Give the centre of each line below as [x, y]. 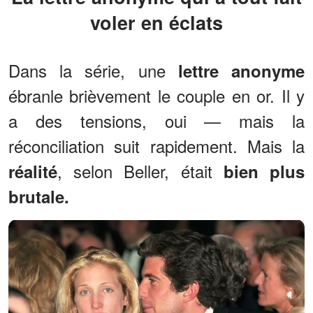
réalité [33, 171]
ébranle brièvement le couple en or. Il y [156, 95]
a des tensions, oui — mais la [156, 120]
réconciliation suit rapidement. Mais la [156, 145]
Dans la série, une [93, 70]
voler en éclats [156, 22]
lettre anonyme [241, 70]
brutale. [39, 196]
